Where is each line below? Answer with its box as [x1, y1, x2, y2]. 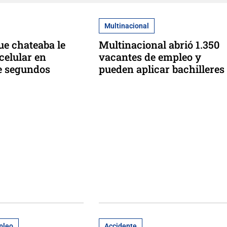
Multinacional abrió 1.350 [98, 37, 219, 51]
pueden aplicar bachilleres [98, 62, 224, 75]
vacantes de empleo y [98, 50, 201, 63]
